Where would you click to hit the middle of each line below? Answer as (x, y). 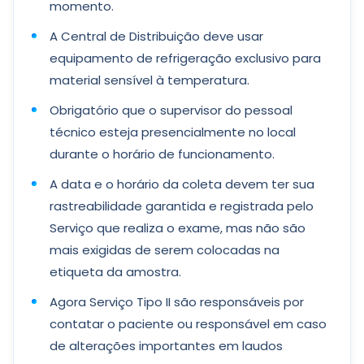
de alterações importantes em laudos (166, 346)
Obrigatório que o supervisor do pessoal (171, 110)
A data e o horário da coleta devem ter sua (182, 184)
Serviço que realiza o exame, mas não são (178, 228)
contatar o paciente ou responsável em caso (188, 324)
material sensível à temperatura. (149, 80)
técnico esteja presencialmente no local (173, 132)
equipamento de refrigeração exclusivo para (185, 58)
